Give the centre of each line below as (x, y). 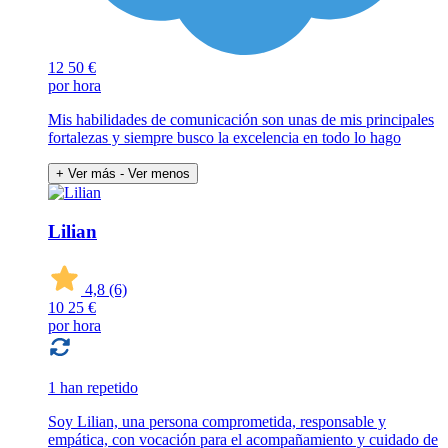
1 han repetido (93, 387)
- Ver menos (155, 174)
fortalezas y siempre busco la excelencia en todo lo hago (224, 138)
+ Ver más (86, 174)
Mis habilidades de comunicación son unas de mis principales (241, 120)
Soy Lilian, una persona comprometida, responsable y (217, 421)
